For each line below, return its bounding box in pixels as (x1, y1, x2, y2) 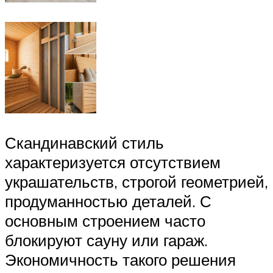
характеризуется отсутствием (5, 152, 221, 172)
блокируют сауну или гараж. (5, 230, 208, 250)
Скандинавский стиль (5, 132, 164, 152)
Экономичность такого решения (5, 249, 236, 269)
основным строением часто (5, 210, 205, 230)
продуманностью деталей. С (5, 191, 211, 211)
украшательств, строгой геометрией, (5, 171, 268, 191)
